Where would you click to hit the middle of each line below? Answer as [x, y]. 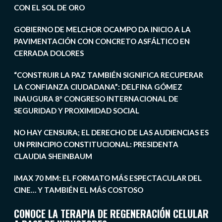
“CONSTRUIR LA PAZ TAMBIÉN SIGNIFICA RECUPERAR [108, 75]
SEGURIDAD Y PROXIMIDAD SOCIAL [76, 111]
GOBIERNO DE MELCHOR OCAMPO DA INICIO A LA [102, 29]
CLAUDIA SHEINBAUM [53, 156]
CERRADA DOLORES [49, 53]
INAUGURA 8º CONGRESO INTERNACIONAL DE [96, 99]
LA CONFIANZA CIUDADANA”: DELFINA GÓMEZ [98, 87]
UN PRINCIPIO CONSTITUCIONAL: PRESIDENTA [96, 144]
